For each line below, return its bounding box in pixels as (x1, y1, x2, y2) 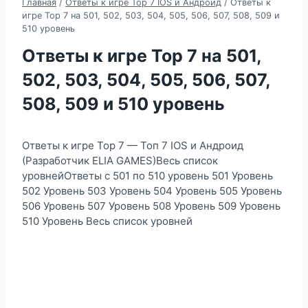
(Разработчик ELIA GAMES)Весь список (22, 153, 218, 167)
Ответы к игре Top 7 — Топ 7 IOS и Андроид (22, 138, 243, 152)
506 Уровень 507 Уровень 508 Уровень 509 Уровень (22, 199, 280, 212)
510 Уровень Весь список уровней (22, 214, 192, 228)
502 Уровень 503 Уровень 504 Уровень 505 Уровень (22, 184, 282, 197)
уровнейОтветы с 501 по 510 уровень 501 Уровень (22, 168, 273, 182)
